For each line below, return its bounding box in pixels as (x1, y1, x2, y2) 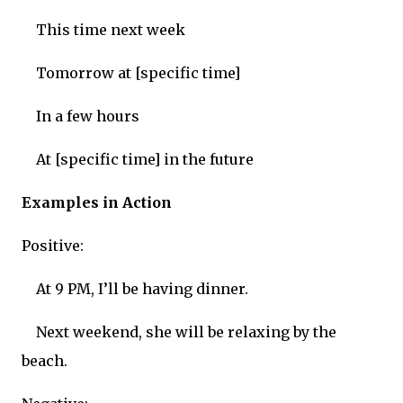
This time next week (36, 21, 185, 40)
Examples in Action (22, 193, 172, 212)
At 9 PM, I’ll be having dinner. (36, 280, 248, 299)
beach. (22, 352, 67, 371)
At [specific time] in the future (36, 150, 254, 169)
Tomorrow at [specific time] (36, 64, 240, 83)
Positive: (22, 237, 84, 255)
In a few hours (36, 107, 139, 126)
